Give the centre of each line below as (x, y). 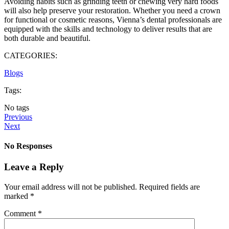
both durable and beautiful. (47, 38)
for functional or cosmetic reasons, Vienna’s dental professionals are (113, 19)
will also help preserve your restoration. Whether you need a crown (112, 10)
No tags (17, 107)
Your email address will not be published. (71, 187)
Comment (21, 213)
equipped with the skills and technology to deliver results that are (108, 29)
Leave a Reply (34, 167)
